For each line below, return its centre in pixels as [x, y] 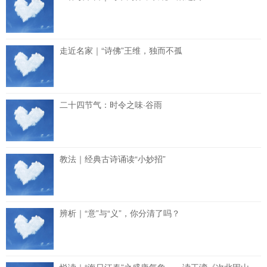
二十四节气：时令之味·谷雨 [111, 104]
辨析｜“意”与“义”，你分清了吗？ [120, 213]
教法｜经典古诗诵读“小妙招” [113, 159]
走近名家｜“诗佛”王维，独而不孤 [121, 50]
